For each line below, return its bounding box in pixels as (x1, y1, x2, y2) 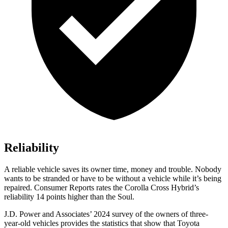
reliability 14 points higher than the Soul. (4, 192, 134, 202)
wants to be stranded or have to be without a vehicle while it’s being (4, 174, 221, 183)
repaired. (4, 183, 34, 192)
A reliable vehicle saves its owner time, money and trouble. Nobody (4, 165, 221, 174)
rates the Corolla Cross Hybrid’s (94, 183, 199, 192)
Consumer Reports (34, 183, 94, 192)
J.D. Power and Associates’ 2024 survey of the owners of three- (4, 210, 208, 219)
